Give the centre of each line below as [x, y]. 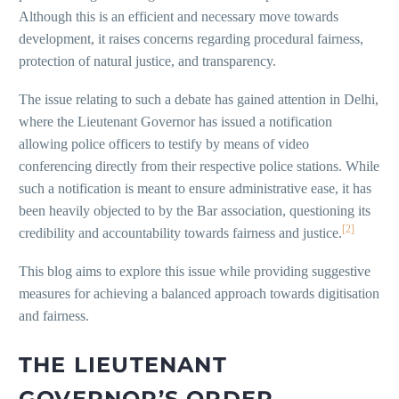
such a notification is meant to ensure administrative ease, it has [195, 188]
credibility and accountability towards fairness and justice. [180, 232]
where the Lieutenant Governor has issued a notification [175, 121]
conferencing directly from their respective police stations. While [199, 166]
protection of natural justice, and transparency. [147, 61]
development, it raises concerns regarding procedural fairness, [191, 39]
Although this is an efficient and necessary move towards [179, 17]
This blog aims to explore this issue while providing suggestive [195, 271]
